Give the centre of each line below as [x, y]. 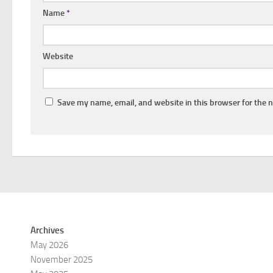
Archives [47, 230]
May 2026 [49, 245]
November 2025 [62, 259]
